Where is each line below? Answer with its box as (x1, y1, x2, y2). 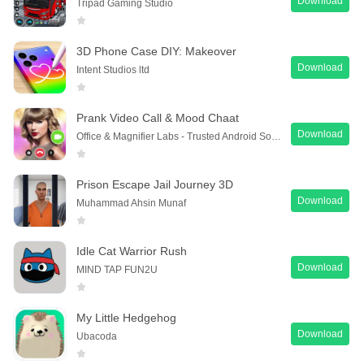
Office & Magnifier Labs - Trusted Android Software (271, 130, 281, 142)
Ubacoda (76, 330, 117, 342)
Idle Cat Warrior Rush (76, 244, 187, 258)
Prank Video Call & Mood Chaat (76, 110, 239, 124)
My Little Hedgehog (76, 310, 176, 324)
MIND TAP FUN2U (76, 263, 158, 275)
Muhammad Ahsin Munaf (76, 197, 186, 209)
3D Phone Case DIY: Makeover (76, 44, 236, 58)
